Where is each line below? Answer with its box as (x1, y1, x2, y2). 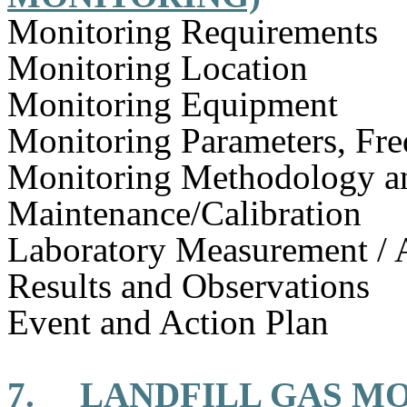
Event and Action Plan (7, 303, 329, 342)
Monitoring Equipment (7, 84, 338, 124)
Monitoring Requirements (7, 12, 378, 51)
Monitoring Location (7, 48, 308, 87)
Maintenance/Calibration (7, 194, 362, 233)
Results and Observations (7, 266, 370, 305)
